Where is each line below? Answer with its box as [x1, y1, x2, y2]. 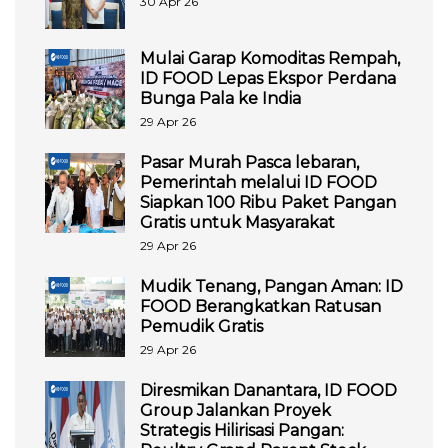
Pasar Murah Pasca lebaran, [140, 152, 359, 172]
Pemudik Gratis [140, 316, 263, 336]
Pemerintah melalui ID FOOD [140, 172, 377, 192]
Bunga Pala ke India [140, 88, 301, 108]
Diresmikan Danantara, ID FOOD [140, 380, 397, 400]
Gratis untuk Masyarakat [140, 212, 335, 232]
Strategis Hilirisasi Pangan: [140, 420, 344, 440]
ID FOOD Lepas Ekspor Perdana [140, 68, 396, 88]
